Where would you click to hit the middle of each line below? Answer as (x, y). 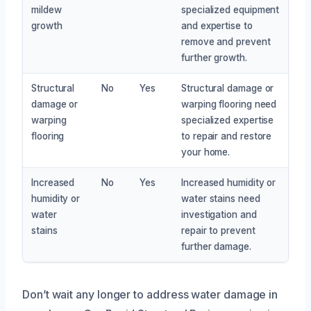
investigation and (219, 214)
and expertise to (217, 25)
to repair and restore (227, 136)
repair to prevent (218, 230)
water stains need (221, 198)
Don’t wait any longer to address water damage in (150, 294)
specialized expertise (228, 120)
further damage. (216, 246)
